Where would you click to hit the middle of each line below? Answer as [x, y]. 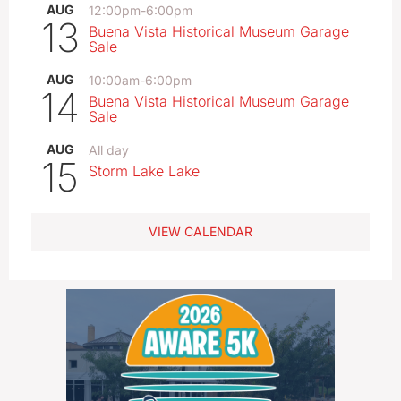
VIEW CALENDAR [200, 232]
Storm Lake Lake [144, 171]
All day [109, 150]
